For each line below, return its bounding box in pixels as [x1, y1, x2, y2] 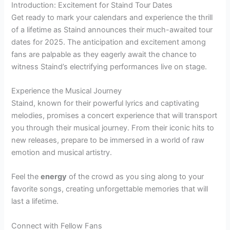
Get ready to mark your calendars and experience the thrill [11, 12, 213, 22]
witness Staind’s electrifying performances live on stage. [11, 62, 207, 71]
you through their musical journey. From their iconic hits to [11, 123, 215, 133]
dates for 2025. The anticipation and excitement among [11, 37, 206, 47]
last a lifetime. [11, 197, 59, 206]
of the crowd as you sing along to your [67, 172, 204, 182]
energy [41, 172, 67, 182]
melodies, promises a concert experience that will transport [11, 111, 218, 121]
